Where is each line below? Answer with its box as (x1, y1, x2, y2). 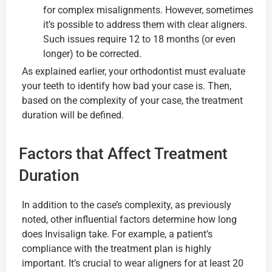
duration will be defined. (22, 109, 124, 121)
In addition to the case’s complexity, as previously (22, 199, 231, 211)
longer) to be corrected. (43, 47, 141, 59)
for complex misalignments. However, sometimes (43, 4, 253, 16)
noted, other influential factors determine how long (22, 213, 237, 225)
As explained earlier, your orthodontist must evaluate (22, 65, 245, 77)
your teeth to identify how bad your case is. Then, (22, 80, 231, 92)
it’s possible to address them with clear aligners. (43, 18, 247, 30)
